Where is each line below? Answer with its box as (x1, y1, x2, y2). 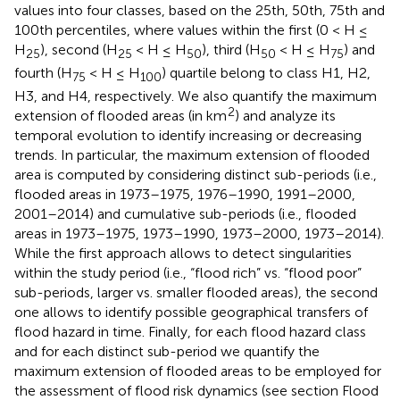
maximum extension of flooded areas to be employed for (14, 362, 381, 379)
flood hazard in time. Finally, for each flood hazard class (14, 322, 366, 340)
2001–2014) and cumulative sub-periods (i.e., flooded (14, 204, 356, 222)
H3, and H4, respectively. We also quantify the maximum (14, 87, 377, 104)
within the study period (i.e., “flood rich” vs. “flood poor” (14, 263, 362, 281)
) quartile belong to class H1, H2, (162, 63, 371, 81)
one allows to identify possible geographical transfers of (14, 303, 368, 321)
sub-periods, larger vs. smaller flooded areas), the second (14, 283, 378, 301)
